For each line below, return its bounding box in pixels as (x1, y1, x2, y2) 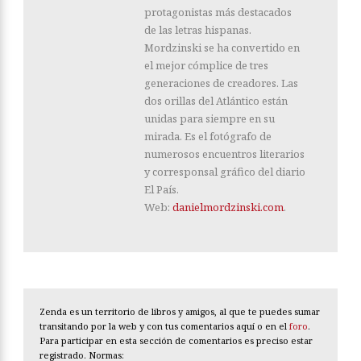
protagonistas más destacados (144, 5, 292, 20)
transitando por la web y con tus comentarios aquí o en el (39, 320, 289, 333)
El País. (144, 182, 179, 197)
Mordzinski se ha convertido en (144, 40, 300, 56)
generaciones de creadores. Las (144, 76, 298, 91)
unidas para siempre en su (144, 111, 275, 127)
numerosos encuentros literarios (144, 147, 305, 162)
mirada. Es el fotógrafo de (144, 129, 272, 144)
